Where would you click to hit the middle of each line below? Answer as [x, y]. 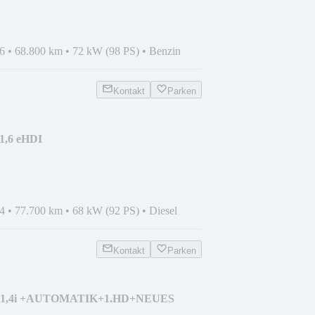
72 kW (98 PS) [106, 51]
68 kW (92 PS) [106, 210]
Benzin [165, 51]
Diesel [163, 210]
